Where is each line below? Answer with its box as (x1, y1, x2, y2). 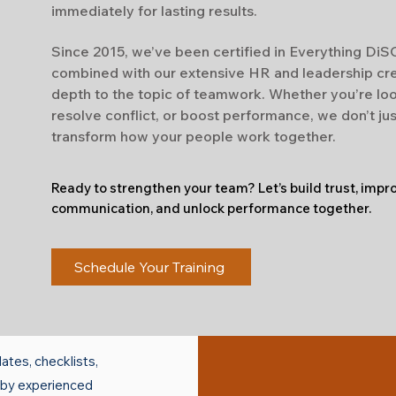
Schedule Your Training (74, 258, 225, 276)
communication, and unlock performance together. (51, 200, 371, 217)
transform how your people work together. (51, 127, 336, 145)
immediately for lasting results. (51, 2, 257, 19)
